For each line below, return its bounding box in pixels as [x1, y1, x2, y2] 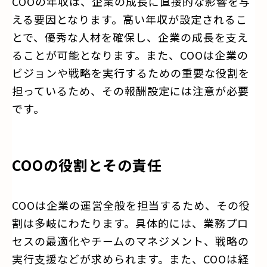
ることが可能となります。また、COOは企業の [12, 46, 249, 63]
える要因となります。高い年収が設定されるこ [12, 11, 247, 27]
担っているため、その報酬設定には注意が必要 [12, 82, 249, 98]
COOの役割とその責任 [12, 154, 162, 175]
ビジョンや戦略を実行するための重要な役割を [12, 64, 250, 80]
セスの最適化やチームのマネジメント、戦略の [12, 232, 249, 249]
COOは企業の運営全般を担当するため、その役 [12, 197, 250, 213]
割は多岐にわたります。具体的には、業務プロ [12, 215, 249, 231]
